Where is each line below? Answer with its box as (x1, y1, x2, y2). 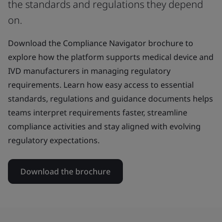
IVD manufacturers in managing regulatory (8, 65, 170, 76)
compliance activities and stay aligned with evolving (8, 120, 201, 132)
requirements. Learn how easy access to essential (8, 79, 194, 90)
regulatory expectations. (8, 134, 100, 146)
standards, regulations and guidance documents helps (8, 93, 213, 104)
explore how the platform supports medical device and (8, 51, 214, 62)
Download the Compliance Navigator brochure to (8, 37, 193, 49)
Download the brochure (20, 166, 111, 177)
